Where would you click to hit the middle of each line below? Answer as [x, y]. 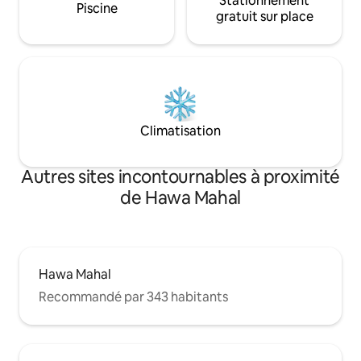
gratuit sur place [264, 16]
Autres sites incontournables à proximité [180, 176]
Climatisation [180, 131]
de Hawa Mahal [180, 197]
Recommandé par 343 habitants [133, 297]
